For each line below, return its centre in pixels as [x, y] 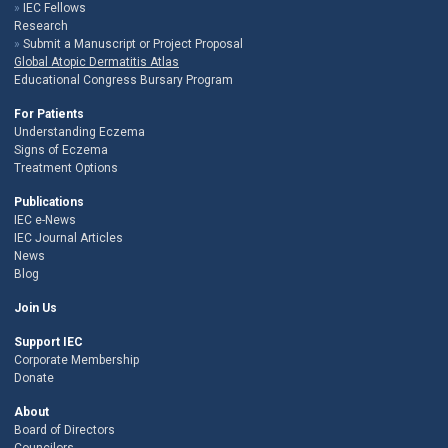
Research [41, 26]
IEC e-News [45, 220]
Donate [34, 378]
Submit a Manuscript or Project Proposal [133, 44]
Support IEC [48, 342]
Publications [49, 202]
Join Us [35, 308]
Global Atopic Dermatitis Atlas [96, 62]
